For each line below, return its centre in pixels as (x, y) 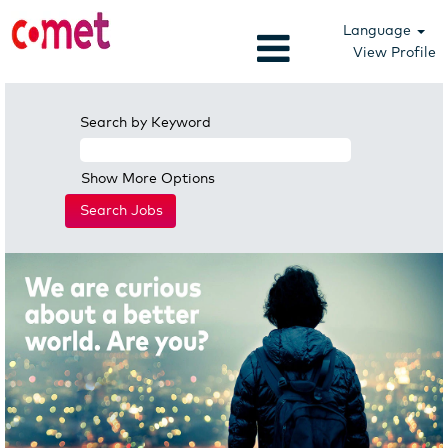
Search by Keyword (145, 123)
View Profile (394, 52)
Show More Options (148, 179)
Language (379, 30)
